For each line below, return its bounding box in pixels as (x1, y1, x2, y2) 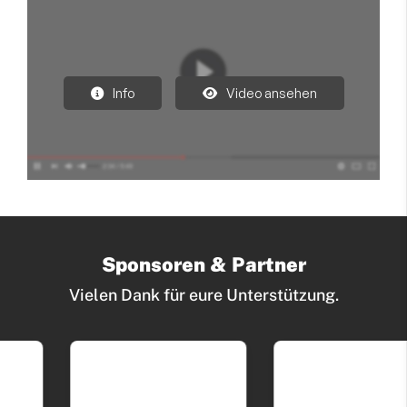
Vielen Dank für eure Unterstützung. (68, 284, 339, 304)
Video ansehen (225, 84, 317, 102)
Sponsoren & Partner (101, 252, 306, 276)
